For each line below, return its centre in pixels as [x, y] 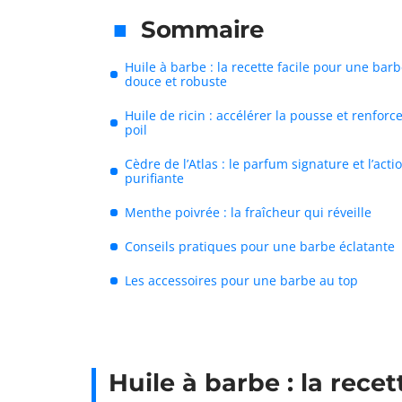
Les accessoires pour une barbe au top [241, 280]
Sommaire [202, 30]
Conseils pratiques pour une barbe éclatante [260, 246]
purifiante [154, 178]
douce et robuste [176, 81]
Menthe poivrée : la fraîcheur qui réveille [248, 212]
